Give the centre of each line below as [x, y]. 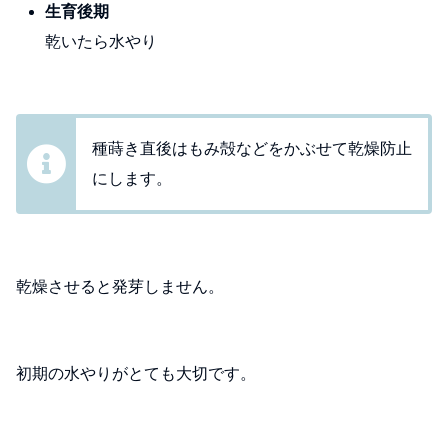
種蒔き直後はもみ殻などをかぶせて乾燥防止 [252, 149]
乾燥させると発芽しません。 [120, 286]
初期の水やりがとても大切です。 [136, 374]
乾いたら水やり [101, 41]
